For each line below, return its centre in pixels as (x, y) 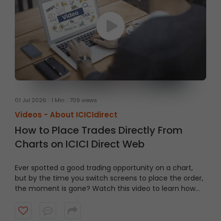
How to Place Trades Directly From (99, 130)
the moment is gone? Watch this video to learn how (105, 188)
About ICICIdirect (84, 114)
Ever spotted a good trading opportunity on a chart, (104, 167)
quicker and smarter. (51, 209)
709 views (83, 100)
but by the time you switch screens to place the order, (109, 178)
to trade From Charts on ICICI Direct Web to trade (103, 199)
